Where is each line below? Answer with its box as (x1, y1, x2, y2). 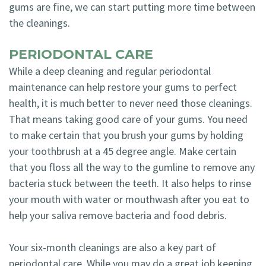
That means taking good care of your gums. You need (9, 112, 248, 126)
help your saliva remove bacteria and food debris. (9, 208, 227, 222)
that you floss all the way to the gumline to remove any (9, 160, 255, 174)
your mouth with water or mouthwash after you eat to (9, 192, 249, 206)
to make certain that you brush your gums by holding (9, 128, 243, 142)
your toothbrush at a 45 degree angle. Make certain (9, 144, 236, 158)
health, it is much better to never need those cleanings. (9, 96, 252, 110)
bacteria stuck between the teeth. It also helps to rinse (9, 176, 251, 190)
